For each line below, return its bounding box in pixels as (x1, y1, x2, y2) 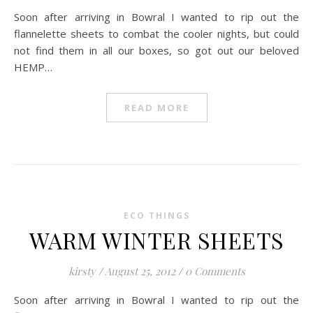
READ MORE (124, 101, 189, 114)
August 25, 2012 (104, 264, 175, 278)
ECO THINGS (123, 210, 190, 221)
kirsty (68, 264, 96, 278)
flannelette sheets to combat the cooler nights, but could (14, 27, 299, 41)
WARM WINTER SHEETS (29, 225, 284, 255)
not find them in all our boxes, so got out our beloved (14, 43, 299, 57)
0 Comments (184, 264, 245, 278)
